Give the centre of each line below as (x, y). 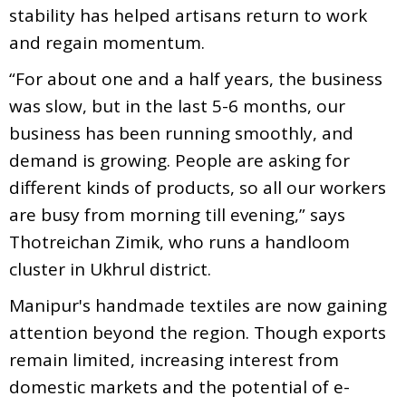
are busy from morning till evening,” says (177, 214)
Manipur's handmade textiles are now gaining (198, 305)
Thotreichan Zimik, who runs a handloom (179, 242)
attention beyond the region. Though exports (198, 332)
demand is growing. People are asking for (179, 160)
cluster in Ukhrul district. (110, 269)
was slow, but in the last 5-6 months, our (177, 106)
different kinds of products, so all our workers (198, 187)
